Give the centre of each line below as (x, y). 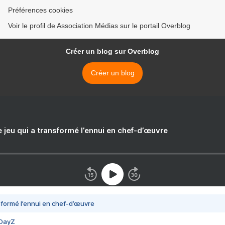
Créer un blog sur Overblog (113, 51)
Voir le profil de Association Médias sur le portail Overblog (99, 26)
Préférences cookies (40, 10)
